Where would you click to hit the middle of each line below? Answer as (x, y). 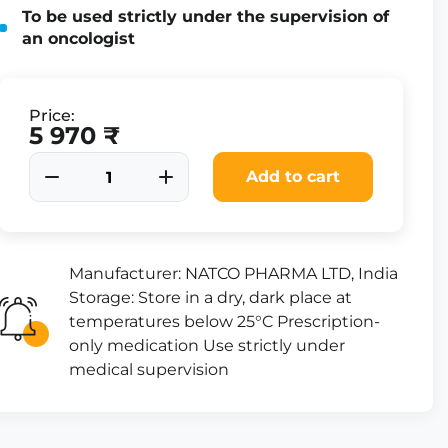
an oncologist (78, 38)
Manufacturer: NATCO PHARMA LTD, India (233, 273)
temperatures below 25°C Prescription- (224, 321)
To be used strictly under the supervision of (205, 16)
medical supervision (149, 369)
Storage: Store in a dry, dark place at (210, 297)
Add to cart (293, 176)
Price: (52, 115)
